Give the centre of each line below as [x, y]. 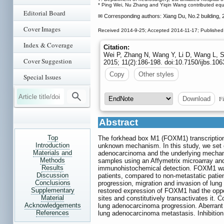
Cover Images [42, 29]
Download [196, 98]
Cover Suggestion [48, 61]
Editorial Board [44, 13]
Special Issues [42, 77]
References [52, 213]
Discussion [52, 175]
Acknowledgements [52, 205]
